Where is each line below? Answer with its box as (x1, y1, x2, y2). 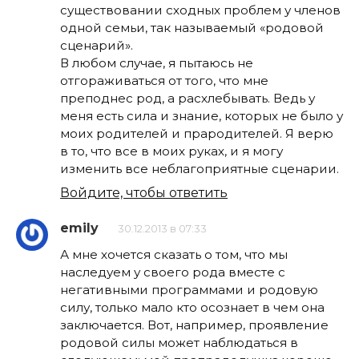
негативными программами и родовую (60, 281, 318, 297)
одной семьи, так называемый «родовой (60, 20, 324, 36)
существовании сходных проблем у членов (60, 2, 341, 18)
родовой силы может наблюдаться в (60, 334, 298, 350)
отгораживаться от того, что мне (60, 73, 268, 89)
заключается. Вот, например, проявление (60, 317, 329, 333)
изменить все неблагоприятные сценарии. (60, 161, 339, 177)
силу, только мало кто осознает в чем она (60, 299, 325, 315)
